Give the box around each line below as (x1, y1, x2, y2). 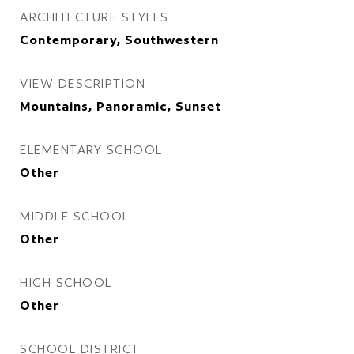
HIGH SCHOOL (20, 275, 112, 290)
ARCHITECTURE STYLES (20, 9, 169, 24)
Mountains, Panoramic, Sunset (20, 99, 221, 114)
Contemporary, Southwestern (20, 32, 219, 47)
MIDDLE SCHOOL (20, 209, 130, 224)
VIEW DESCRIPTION (20, 76, 145, 91)
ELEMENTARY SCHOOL (20, 142, 163, 157)
